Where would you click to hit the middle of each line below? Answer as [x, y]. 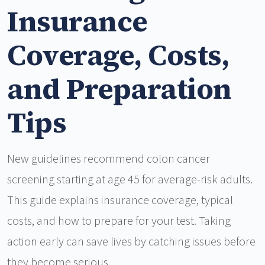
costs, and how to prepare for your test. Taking [119, 222]
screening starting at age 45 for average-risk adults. [130, 180]
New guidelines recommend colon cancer [109, 159]
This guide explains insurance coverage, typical [120, 201]
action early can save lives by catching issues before [131, 242]
